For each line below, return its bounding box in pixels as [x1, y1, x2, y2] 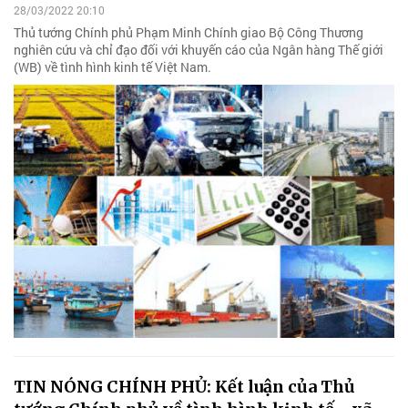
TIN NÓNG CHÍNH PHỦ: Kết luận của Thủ [14, 376, 355, 398]
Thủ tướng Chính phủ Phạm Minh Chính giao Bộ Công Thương [14, 23, 363, 41]
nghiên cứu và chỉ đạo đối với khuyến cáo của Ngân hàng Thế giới [14, 40, 383, 58]
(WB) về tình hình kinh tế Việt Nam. [14, 57, 211, 76]
